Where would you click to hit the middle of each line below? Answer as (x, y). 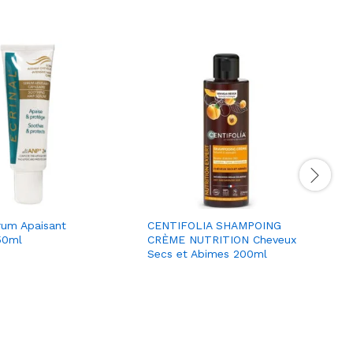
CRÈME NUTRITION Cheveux (222, 239)
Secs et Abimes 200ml (207, 253)
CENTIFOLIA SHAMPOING (214, 225)
